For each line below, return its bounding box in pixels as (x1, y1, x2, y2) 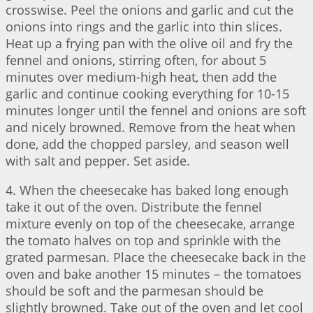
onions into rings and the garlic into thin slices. (6, 18, 282, 36)
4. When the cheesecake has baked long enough (6, 182, 289, 199)
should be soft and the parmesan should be (6, 282, 263, 300)
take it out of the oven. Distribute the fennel (6, 198, 262, 216)
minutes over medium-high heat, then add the (6, 68, 277, 86)
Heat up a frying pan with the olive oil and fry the (6, 35, 293, 52)
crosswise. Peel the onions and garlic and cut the (6, 1, 293, 19)
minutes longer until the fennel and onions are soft (6, 102, 306, 119)
